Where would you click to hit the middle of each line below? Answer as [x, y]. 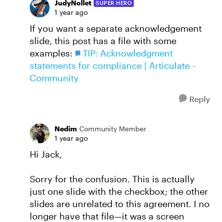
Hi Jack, [46, 154]
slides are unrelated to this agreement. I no [120, 204]
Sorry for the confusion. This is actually [112, 179]
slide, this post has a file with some [103, 41]
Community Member [113, 129]
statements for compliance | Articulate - [112, 65]
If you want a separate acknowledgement [116, 28]
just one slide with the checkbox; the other [119, 191]
